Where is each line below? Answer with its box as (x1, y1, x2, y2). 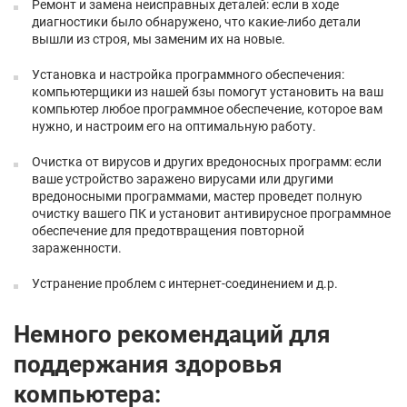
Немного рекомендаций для (14, 321, 331, 348)
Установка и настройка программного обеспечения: (32, 67, 344, 82)
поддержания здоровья (14, 351, 283, 378)
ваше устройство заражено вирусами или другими (32, 172, 333, 186)
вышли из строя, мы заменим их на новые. (32, 32, 285, 46)
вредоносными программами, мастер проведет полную (32, 189, 362, 203)
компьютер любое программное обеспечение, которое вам (32, 102, 382, 116)
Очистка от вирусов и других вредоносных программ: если (32, 154, 382, 169)
